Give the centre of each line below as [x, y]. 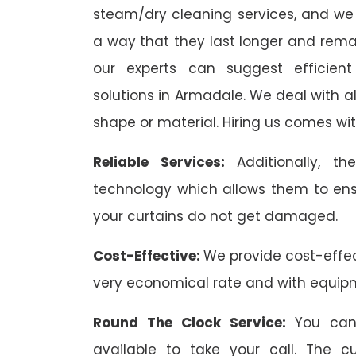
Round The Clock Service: [194, 323]
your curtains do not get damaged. [215, 217]
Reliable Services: [165, 163]
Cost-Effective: [149, 256]
